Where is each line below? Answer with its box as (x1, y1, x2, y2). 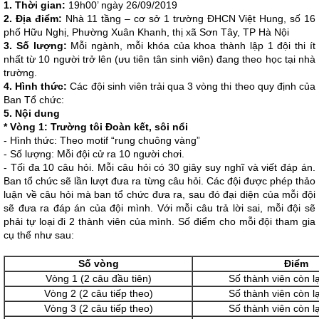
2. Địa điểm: (4, 13, 66, 24)
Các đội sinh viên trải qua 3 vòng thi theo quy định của (67, 80, 316, 92)
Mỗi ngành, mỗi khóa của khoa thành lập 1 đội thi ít (66, 40, 316, 51)
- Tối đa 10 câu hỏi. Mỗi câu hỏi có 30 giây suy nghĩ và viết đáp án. (4, 162, 315, 173)
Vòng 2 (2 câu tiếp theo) (43, 288, 153, 299)
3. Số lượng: (4, 40, 67, 51)
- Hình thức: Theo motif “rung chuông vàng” (4, 135, 200, 146)
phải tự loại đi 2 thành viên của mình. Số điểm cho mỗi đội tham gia (4, 216, 315, 227)
